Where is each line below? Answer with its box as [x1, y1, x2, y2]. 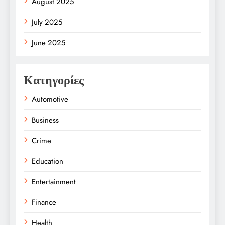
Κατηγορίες [24, 71, 84, 89]
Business [32, 114, 59, 126]
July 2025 [32, 16, 62, 28]
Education [32, 155, 63, 167]
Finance [32, 196, 56, 208]
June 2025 [32, 37, 65, 48]
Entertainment [32, 176, 76, 187]
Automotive [32, 93, 68, 105]
